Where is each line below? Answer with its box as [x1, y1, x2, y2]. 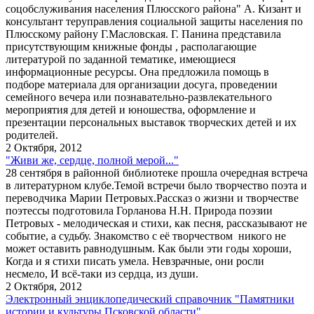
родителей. [6, 128, 64, 141]
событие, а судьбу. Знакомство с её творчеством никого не [6, 229, 286, 242]
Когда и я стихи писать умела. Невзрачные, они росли [6, 254, 264, 267]
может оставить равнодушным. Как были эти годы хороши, [6, 242, 292, 254]
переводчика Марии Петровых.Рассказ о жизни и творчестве [6, 191, 299, 204]
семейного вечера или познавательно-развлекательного [6, 90, 272, 103]
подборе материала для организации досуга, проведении [6, 78, 278, 90]
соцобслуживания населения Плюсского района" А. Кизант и [6, 2, 301, 15]
